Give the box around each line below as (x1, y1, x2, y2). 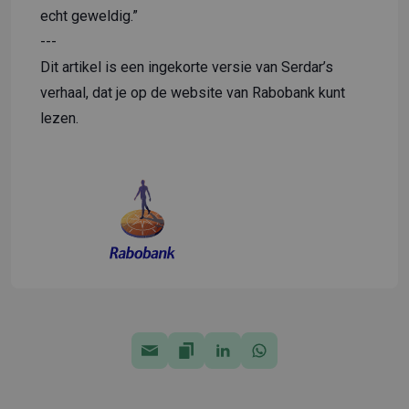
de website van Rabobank (151, 83, 315, 101)
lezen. (40, 109, 79, 127)
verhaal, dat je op (40, 83, 151, 101)
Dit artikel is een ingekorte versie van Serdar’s (40, 58, 333, 76)
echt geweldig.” (40, 6, 138, 25)
